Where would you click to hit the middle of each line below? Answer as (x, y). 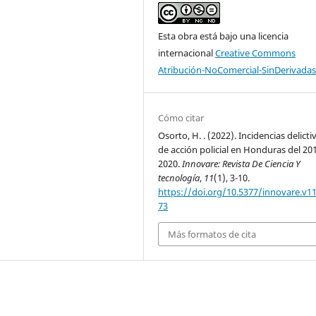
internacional (187, 53)
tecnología (179, 177)
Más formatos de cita (212, 234)
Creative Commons (256, 53)
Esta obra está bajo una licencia (224, 36)
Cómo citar (181, 117)
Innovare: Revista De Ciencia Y (242, 163)
